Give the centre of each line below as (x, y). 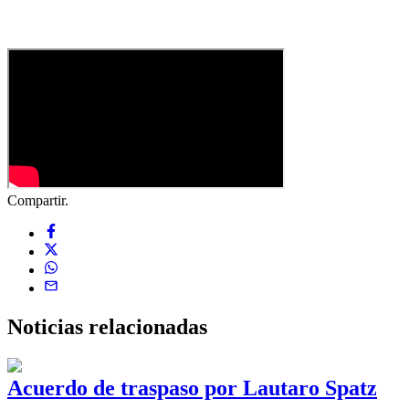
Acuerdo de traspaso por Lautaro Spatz (192, 388)
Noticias (48, 326)
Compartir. (38, 200)
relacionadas (148, 326)
